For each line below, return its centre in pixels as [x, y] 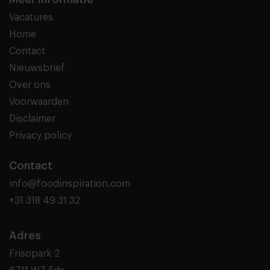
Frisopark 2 [34, 253]
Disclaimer [32, 118]
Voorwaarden [39, 102]
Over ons [30, 85]
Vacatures [31, 17]
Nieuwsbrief [37, 68]
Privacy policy [40, 135]
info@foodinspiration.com [70, 184]
